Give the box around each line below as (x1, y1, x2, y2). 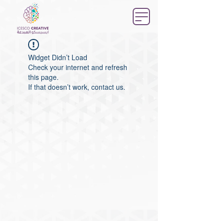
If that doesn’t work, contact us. (28, 82, 125, 92)
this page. (28, 72, 59, 82)
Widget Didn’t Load (28, 52, 87, 62)
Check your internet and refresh (28, 62, 127, 72)
